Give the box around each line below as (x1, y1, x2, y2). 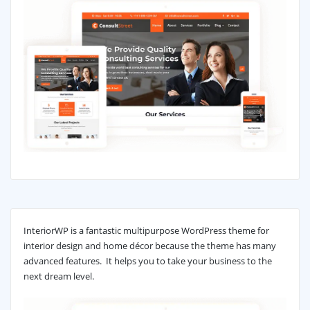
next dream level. (23, 269, 94, 282)
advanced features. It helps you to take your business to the (23, 254, 272, 267)
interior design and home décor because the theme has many (23, 239, 276, 252)
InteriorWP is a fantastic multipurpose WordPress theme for (23, 224, 269, 237)
